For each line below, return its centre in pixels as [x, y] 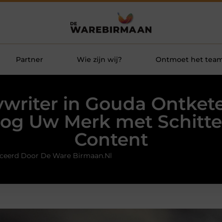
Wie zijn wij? [99, 59]
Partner [29, 59]
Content [111, 139]
